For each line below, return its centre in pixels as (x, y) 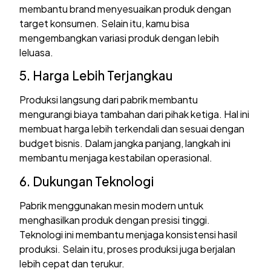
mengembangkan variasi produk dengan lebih (119, 38)
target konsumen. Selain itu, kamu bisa (105, 23)
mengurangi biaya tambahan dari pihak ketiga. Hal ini (135, 114)
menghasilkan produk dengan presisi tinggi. (115, 220)
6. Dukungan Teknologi (87, 181)
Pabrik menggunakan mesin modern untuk (112, 205)
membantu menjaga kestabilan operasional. (116, 158)
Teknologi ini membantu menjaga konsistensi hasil (129, 234)
